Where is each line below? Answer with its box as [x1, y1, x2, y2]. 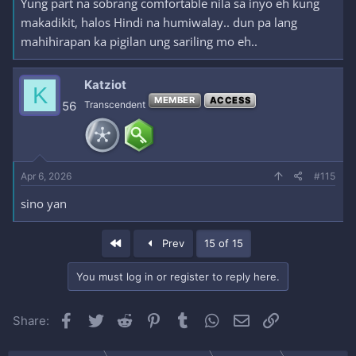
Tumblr [192, 311, 233, 326]
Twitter [105, 311, 145, 326]
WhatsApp [222, 311, 280, 326]
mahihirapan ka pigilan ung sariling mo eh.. [21, 33, 257, 49]
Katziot [84, 77, 126, 92]
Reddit [134, 311, 172, 326]
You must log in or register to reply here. [76, 270, 280, 283]
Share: [13, 313, 49, 328]
